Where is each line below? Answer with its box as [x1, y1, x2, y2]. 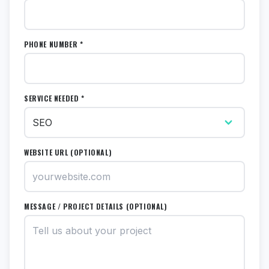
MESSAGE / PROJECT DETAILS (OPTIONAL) [24, 201, 168, 211]
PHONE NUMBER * [24, 39, 83, 49]
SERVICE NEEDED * [24, 93, 85, 103]
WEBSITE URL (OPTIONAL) [24, 147, 112, 157]
